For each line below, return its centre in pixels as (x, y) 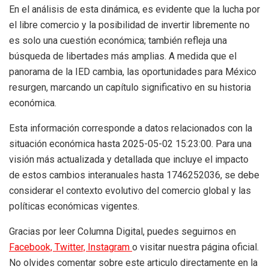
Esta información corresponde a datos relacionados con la (131, 128)
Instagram (110, 247)
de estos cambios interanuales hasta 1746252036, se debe (134, 175)
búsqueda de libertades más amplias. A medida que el (123, 56)
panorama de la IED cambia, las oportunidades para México (133, 72)
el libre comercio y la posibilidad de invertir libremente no (129, 25)
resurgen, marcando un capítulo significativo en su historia (130, 88)
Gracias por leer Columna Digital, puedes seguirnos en (122, 232)
